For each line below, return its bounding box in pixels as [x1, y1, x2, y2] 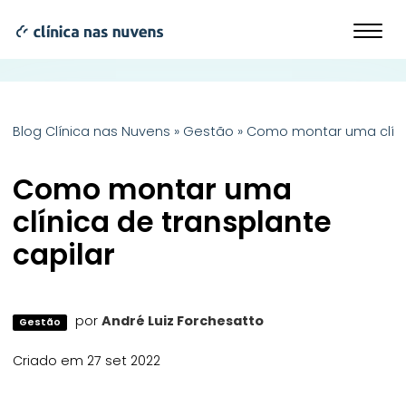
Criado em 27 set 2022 [13, 351, 161, 370]
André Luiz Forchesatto [101, 312, 264, 330]
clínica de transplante [13, 202, 333, 242]
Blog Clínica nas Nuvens [13, 122, 171, 140]
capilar [13, 235, 123, 275]
